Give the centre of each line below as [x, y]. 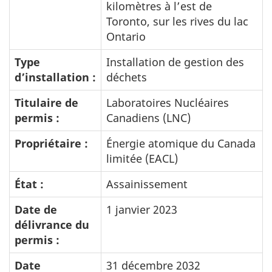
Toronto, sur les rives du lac [177, 21]
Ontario [126, 36]
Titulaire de [46, 102]
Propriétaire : [51, 143]
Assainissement [147, 184]
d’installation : [55, 77]
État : [29, 184]
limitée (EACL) [142, 158]
